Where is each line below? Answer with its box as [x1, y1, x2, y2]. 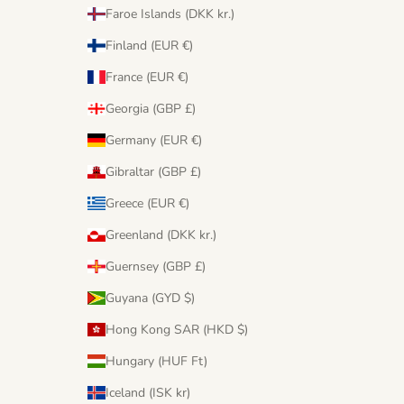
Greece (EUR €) [179, 194, 189, 212]
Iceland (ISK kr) [176, 383, 190, 401]
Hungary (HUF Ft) [191, 352, 207, 370]
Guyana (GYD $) [184, 289, 195, 307]
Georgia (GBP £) [185, 99, 196, 117]
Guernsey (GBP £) [195, 257, 206, 275]
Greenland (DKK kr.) [199, 225, 216, 243]
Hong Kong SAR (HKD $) [237, 320, 248, 338]
